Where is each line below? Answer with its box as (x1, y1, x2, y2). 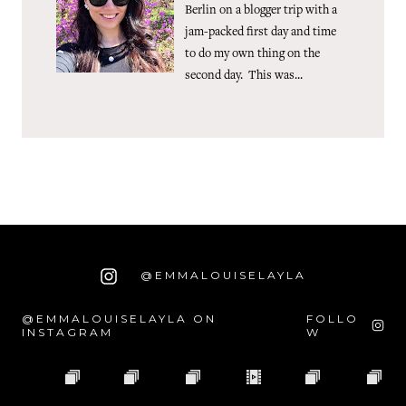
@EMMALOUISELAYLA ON (22, 312, 217, 326)
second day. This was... (185, 70, 304, 83)
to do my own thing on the (185, 48, 321, 62)
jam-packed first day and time (185, 26, 337, 40)
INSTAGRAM (22, 325, 113, 340)
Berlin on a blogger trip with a (185, 5, 338, 18)
